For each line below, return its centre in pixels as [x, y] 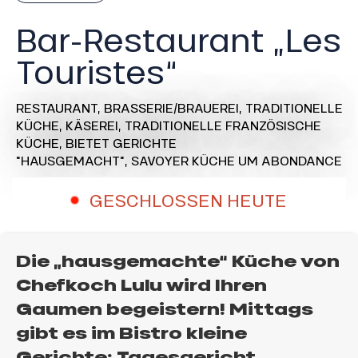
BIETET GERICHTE [121, 142]
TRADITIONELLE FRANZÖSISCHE [223, 125]
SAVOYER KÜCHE [183, 160]
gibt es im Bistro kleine [131, 334]
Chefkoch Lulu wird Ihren [141, 286]
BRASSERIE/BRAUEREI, [175, 107]
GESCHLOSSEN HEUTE [188, 200]
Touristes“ [97, 71]
